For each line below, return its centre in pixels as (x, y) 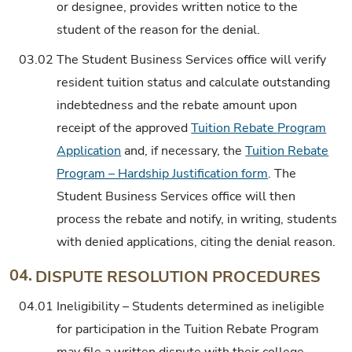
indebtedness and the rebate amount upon (177, 105)
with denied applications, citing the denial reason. (196, 242)
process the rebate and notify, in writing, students (197, 219)
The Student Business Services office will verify (192, 59)
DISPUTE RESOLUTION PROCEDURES (178, 277)
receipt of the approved (124, 128)
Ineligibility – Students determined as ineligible (191, 306)
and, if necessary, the (183, 150)
